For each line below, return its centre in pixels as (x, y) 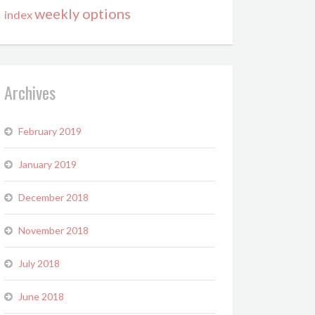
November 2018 (53, 230)
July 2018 (39, 263)
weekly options (83, 13)
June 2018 (41, 296)
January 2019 (47, 164)
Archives (30, 92)
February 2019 (50, 131)
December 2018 (53, 197)
